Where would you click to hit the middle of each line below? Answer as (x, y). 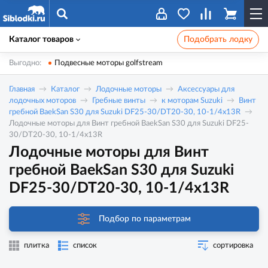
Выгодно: (25, 63)
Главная (22, 89)
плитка (36, 246)
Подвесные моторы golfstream (109, 63)
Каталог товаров (41, 39)
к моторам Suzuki (192, 101)
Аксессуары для (206, 89)
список (85, 246)
